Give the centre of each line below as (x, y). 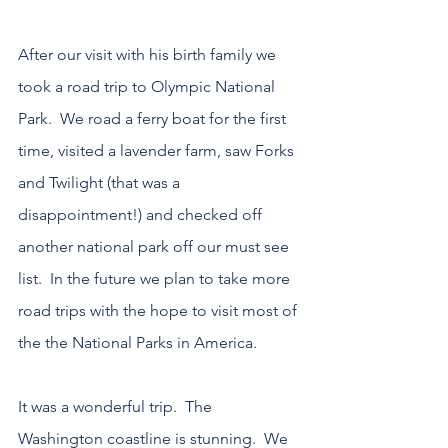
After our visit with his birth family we (149, 55)
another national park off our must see (155, 247)
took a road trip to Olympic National (148, 87)
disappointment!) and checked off (142, 215)
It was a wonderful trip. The (117, 407)
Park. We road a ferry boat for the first (154, 119)
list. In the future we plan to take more (156, 279)
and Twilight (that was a (101, 183)
